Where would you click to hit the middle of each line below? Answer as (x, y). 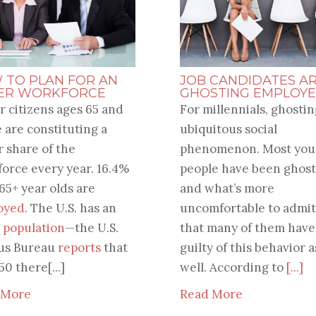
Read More (211, 294)
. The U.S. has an (70, 208)
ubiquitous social (228, 129)
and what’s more (227, 189)
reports (79, 248)
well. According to (233, 268)
